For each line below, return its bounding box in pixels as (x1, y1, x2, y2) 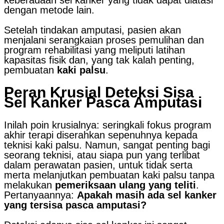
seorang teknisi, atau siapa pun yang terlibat (4, 149, 200, 161)
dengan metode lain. (4, 4, 94, 16)
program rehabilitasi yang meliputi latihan (4, 44, 185, 56)
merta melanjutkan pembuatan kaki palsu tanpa (4, 169, 214, 181)
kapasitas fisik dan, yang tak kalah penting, (4, 54, 194, 66)
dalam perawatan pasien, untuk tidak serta (4, 159, 192, 171)
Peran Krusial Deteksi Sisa (4, 84, 194, 101)
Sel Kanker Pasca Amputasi (4, 94, 202, 111)
